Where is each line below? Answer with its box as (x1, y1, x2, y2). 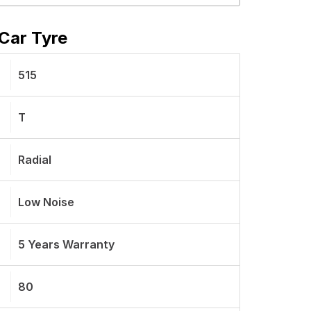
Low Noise (18, 195, 74, 209)
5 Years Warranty (18, 237, 115, 251)
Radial (18, 153, 51, 167)
